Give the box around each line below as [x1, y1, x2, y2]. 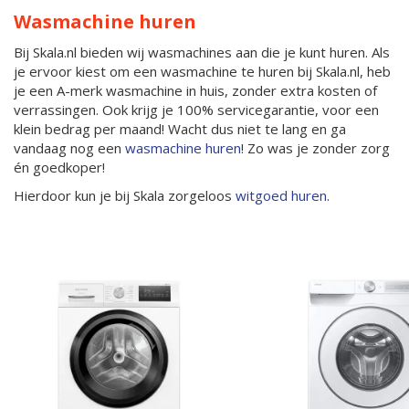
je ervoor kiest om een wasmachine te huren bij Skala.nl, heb [14, 62, 391, 80]
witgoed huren [236, 186, 327, 204]
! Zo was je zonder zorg [241, 139, 390, 157]
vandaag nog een [14, 139, 125, 157]
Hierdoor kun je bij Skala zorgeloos [14, 186, 236, 204]
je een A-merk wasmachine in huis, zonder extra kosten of [14, 81, 377, 100]
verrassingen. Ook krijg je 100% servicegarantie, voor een [14, 100, 379, 119]
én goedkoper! [14, 158, 109, 176]
